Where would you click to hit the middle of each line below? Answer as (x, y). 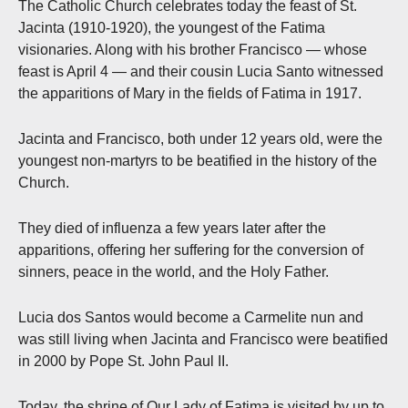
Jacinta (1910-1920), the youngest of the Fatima (172, 27)
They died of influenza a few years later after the (172, 228)
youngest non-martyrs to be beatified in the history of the (198, 160)
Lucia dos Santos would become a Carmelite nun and (191, 317)
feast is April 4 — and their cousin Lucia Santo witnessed (201, 71)
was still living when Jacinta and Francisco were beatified (203, 339)
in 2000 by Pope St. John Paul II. (123, 361)
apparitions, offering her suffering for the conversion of (191, 250)
